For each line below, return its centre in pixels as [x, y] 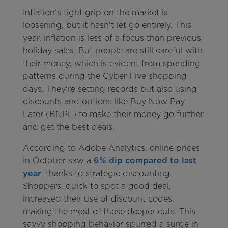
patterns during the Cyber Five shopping [105, 76]
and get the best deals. [68, 127]
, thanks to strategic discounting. [106, 173]
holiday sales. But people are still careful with [112, 50]
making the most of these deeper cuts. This [109, 211]
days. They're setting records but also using [110, 89]
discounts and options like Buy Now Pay [104, 101]
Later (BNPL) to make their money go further [113, 114]
